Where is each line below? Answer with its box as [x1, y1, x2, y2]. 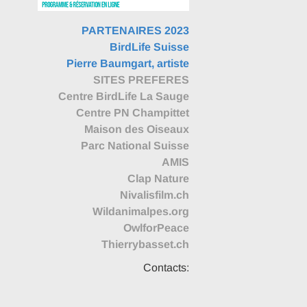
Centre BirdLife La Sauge [58, 90, 189, 102]
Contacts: [143, 262, 189, 273]
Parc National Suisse [80, 140, 189, 151]
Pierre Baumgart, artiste [66, 58, 189, 69]
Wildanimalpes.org [92, 206, 189, 217]
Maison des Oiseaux [84, 123, 189, 135]
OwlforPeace [123, 222, 189, 234]
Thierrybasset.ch [101, 238, 189, 250]
